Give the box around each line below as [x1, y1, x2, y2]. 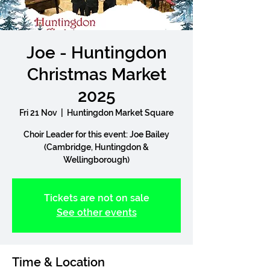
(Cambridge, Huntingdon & [44, 142, 149, 152]
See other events [56, 207, 137, 218]
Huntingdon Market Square [67, 108, 174, 118]
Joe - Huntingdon [26, 43, 167, 63]
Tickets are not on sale [43, 192, 149, 204]
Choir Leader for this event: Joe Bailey [24, 130, 169, 139]
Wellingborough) [63, 155, 130, 165]
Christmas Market [27, 64, 166, 84]
